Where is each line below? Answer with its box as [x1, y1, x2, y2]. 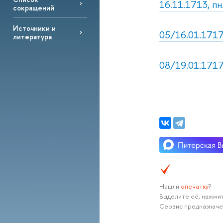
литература [12, 31, 52, 41]
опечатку [180, 182, 208, 191]
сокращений [12, 2, 54, 12]
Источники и [12, 23, 56, 33]
